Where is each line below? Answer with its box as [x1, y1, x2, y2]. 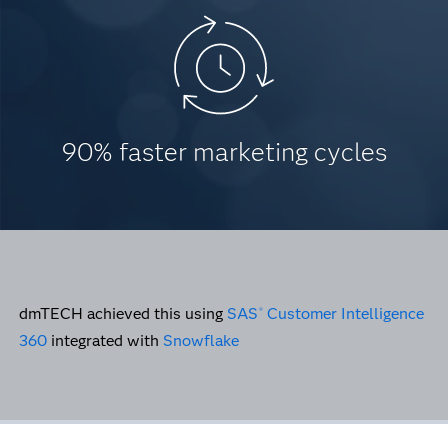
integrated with [46, 331, 163, 350]
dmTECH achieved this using [18, 304, 227, 323]
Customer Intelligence [263, 304, 425, 323]
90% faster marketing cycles [61, 136, 387, 168]
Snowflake [162, 331, 239, 350]
